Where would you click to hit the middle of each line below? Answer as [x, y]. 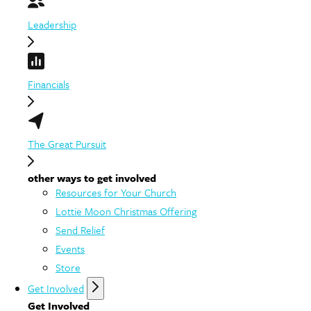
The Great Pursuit [67, 144]
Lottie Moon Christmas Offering [126, 211]
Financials [49, 84]
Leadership [52, 24]
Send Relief [80, 230]
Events [70, 249]
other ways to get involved [92, 178]
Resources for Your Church [116, 192]
